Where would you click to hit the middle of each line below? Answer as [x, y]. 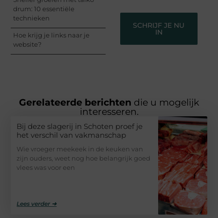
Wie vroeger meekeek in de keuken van [80, 149]
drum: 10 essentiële [44, 9]
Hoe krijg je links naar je [52, 35]
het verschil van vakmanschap [72, 135]
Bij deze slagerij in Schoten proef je [80, 126]
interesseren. [109, 112]
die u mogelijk [166, 102]
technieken [32, 18]
